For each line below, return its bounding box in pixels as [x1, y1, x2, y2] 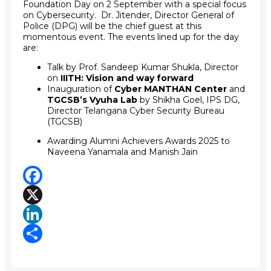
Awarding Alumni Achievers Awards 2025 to [47, 135, 230, 146]
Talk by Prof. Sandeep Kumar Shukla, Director [47, 61, 238, 73]
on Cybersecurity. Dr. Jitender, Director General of [23, 9, 234, 21]
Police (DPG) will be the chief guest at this [23, 20, 201, 31]
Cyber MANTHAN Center [112, 83, 229, 94]
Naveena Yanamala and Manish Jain [47, 146, 198, 157]
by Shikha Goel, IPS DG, [140, 94, 240, 105]
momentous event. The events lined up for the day [23, 31, 239, 42]
